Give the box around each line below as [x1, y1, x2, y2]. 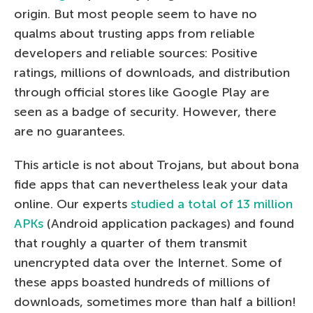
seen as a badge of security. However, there [14, 103, 277, 119]
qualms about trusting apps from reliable [14, 25, 255, 41]
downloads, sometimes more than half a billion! [14, 293, 296, 310]
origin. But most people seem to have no [14, 6, 257, 22]
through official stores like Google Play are [14, 84, 270, 100]
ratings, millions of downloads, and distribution [14, 64, 290, 80]
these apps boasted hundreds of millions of [14, 274, 270, 290]
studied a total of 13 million [131, 196, 293, 212]
